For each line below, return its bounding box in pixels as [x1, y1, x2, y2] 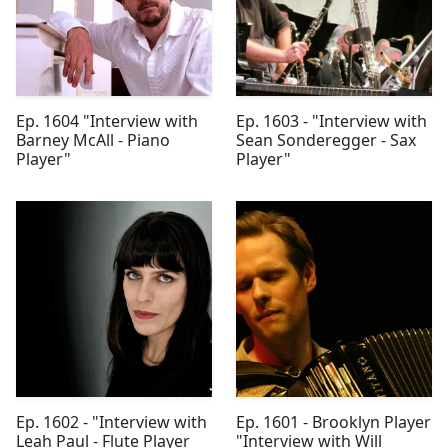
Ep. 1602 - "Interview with [16, 411, 207, 434]
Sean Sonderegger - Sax [235, 129, 416, 152]
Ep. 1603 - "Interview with [235, 110, 427, 133]
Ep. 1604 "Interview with [16, 110, 198, 133]
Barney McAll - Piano [16, 129, 170, 152]
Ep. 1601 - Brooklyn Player [235, 411, 431, 434]
